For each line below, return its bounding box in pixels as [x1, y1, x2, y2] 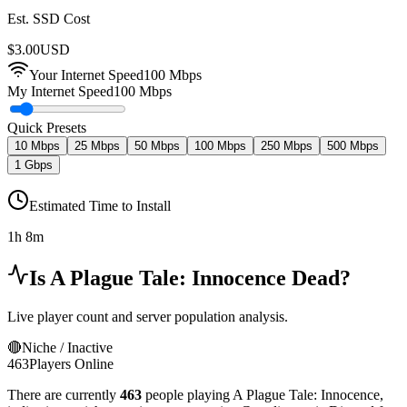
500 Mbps [327, 139, 379, 154]
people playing [145, 386, 233, 402]
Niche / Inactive [22, 339, 113, 355]
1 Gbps [15, 158, 53, 173]
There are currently [7, 386, 116, 402]
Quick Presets [7, 120, 86, 136]
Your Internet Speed [29, 67, 144, 84]
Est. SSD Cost [7, 11, 90, 27]
